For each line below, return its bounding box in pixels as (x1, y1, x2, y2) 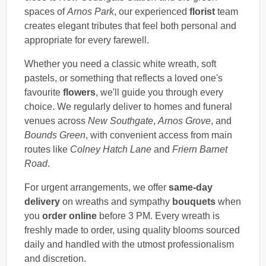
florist (189, 6, 215, 17)
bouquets (172, 196, 216, 207)
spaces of (24, 6, 67, 17)
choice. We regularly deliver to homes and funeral (24, 101, 232, 112)
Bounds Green (24, 129, 85, 140)
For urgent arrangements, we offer (24, 182, 169, 192)
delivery (24, 196, 60, 207)
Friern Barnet (172, 144, 227, 154)
